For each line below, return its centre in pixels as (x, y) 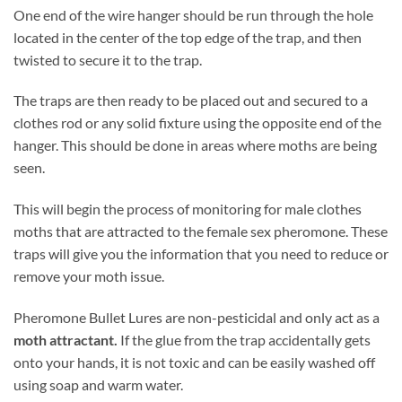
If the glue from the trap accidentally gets (244, 340)
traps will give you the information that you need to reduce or (201, 254)
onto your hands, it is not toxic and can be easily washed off (194, 363)
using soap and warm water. (98, 385)
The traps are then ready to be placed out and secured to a (191, 100)
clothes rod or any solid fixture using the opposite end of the (197, 123)
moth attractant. (66, 340)
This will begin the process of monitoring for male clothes (188, 209)
